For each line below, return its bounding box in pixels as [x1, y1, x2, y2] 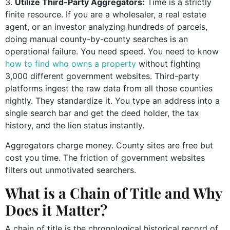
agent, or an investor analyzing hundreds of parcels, [5, 21, 207, 32]
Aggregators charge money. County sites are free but [5, 140, 213, 150]
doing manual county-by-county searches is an [5, 33, 188, 44]
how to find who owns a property [5, 58, 136, 69]
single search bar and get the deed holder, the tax [5, 107, 199, 118]
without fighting [136, 58, 200, 69]
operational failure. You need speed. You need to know [5, 46, 219, 56]
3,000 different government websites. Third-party [5, 70, 199, 81]
